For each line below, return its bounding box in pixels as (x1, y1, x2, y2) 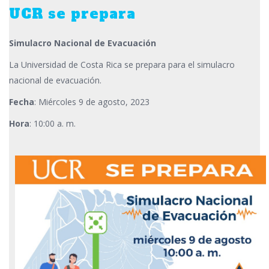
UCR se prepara (9, 5, 136, 23)
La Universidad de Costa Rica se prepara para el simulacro (9, 59, 235, 70)
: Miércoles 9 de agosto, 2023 (34, 96, 150, 107)
